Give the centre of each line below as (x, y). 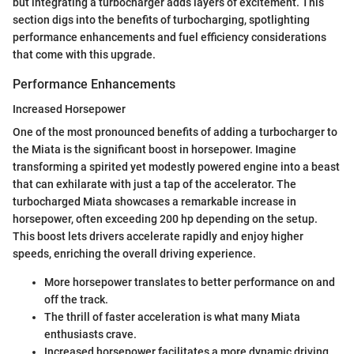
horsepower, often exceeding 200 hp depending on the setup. (165, 218)
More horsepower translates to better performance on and (190, 282)
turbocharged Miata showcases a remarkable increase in (154, 201)
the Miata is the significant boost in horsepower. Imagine (154, 149)
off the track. (76, 299)
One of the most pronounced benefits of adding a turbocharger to (175, 132)
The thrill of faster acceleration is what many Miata (172, 316)
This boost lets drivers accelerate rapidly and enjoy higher (158, 236)
